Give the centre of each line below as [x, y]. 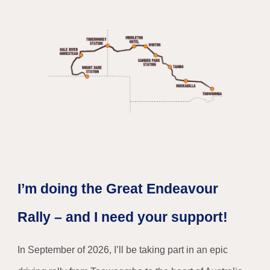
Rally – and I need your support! [123, 217]
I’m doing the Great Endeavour [118, 189]
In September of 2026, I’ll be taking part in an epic [123, 250]
